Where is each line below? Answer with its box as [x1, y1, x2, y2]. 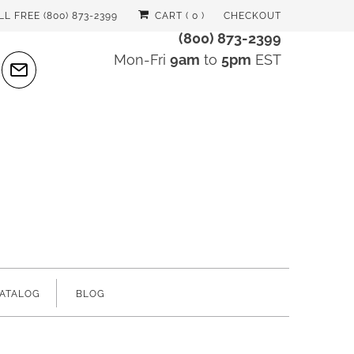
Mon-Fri [114, 51, 170, 68]
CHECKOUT [224, 10, 281, 21]
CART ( [152, 10, 189, 21]
